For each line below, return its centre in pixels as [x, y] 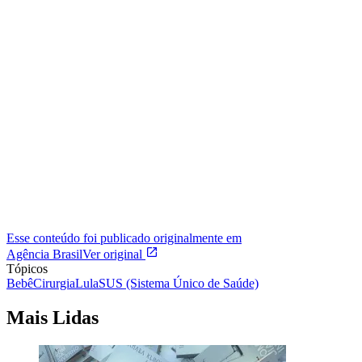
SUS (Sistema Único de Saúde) [179, 283]
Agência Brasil [44, 254]
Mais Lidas [53, 317]
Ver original [114, 254]
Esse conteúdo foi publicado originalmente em [124, 238]
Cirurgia [54, 283]
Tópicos [27, 268]
